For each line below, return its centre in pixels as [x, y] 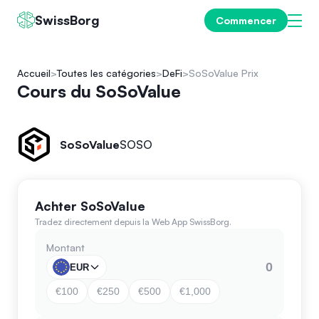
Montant [66, 247]
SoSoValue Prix [224, 73]
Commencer [246, 20]
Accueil [34, 73]
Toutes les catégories [106, 73]
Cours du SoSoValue [99, 91]
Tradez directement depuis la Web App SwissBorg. [133, 222]
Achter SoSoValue [90, 206]
